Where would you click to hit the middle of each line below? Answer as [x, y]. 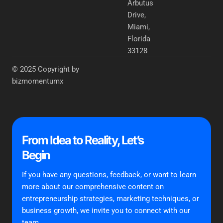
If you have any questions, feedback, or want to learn [109, 175]
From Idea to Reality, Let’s [83, 140]
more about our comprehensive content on [93, 187]
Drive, [137, 15]
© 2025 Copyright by [46, 69]
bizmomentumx [38, 81]
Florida [139, 39]
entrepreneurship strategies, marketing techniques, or [111, 199]
